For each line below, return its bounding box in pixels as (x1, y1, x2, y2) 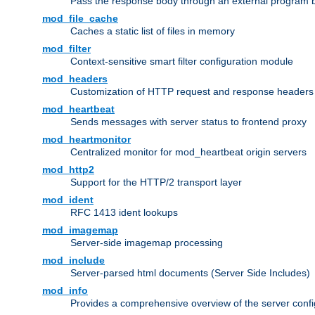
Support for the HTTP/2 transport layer (70, 176, 242, 188)
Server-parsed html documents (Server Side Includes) (70, 267, 310, 279)
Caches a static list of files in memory (70, 25, 235, 37)
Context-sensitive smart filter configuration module (70, 56, 293, 67)
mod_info (42, 285, 88, 297)
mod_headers (42, 73, 108, 85)
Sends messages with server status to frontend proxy (70, 116, 307, 128)
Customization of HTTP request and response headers (70, 86, 314, 98)
